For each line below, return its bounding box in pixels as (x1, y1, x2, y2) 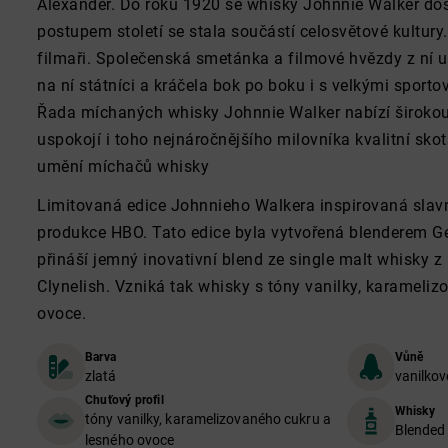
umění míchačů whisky (37, 157, 209, 176)
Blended (394, 421, 446, 438)
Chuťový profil (85, 393, 164, 407)
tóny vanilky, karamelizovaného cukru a (85, 411, 331, 427)
